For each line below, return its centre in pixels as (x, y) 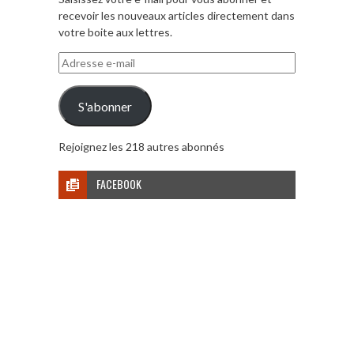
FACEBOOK (119, 184)
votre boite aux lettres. (115, 32)
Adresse (79, 60)
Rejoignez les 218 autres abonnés (141, 147)
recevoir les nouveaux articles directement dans (177, 16)
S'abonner (105, 106)
